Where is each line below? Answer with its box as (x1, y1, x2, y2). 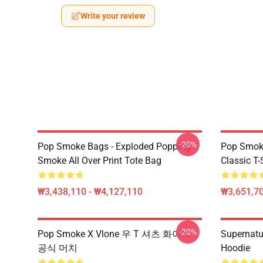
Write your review (80, 11, 145, 21)
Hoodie (221, 242, 250, 254)
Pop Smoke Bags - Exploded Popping (38, 141, 191, 152)
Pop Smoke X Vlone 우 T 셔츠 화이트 (38, 228, 191, 240)
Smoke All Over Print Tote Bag (38, 155, 161, 166)
